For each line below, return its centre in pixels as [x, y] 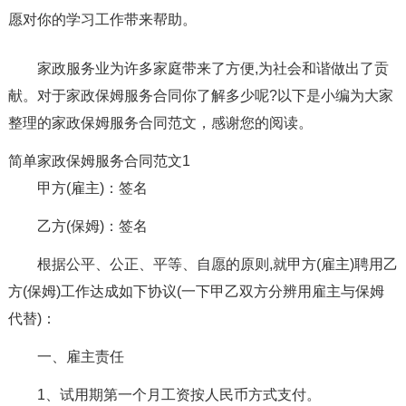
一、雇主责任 [80, 356]
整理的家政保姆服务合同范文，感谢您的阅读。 [160, 122]
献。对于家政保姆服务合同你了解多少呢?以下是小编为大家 [200, 95]
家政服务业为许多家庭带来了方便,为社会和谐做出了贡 [213, 68]
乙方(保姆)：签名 [92, 226]
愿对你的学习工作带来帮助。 [102, 19]
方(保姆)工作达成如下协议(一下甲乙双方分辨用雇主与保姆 [196, 291]
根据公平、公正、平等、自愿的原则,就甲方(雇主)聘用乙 [217, 264]
